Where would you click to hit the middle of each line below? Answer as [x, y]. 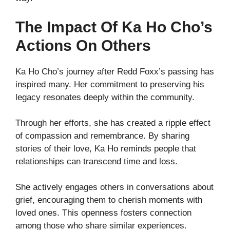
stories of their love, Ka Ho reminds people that [106, 148]
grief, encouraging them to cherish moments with [109, 200]
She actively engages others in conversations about [114, 187]
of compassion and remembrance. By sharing [102, 136]
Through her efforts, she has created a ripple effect [113, 123]
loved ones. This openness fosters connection [103, 213]
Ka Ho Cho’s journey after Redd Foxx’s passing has [115, 71]
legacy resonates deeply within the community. [105, 97]
